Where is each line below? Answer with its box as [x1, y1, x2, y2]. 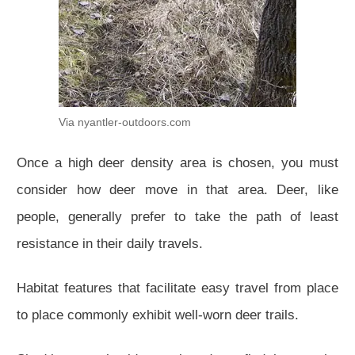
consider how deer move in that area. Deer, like [17, 181, 338, 197]
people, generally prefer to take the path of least [17, 208, 338, 224]
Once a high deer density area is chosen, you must [17, 155, 338, 170]
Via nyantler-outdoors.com [59, 115, 191, 128]
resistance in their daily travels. [17, 235, 203, 251]
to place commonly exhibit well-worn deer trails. [17, 307, 299, 323]
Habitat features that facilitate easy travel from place [17, 280, 338, 296]
